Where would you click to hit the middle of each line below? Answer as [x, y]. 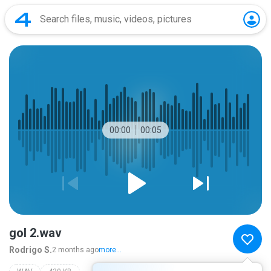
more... [110, 250]
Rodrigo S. [31, 250]
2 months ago [75, 250]
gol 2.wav [35, 233]
